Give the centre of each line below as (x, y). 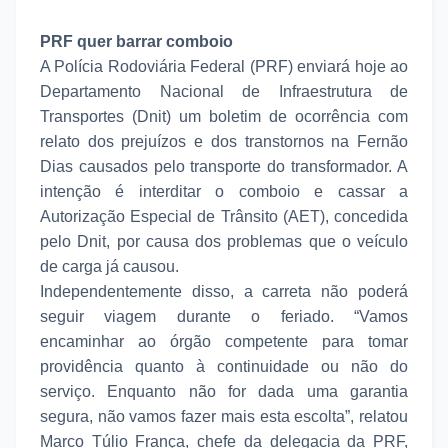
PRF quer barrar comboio (136, 41)
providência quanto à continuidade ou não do (224, 366)
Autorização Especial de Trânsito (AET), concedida (224, 216)
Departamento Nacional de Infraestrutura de (224, 91)
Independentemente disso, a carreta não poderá (224, 291)
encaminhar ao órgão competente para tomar (224, 341)
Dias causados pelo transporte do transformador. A (224, 166)
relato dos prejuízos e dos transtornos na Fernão (224, 141)
